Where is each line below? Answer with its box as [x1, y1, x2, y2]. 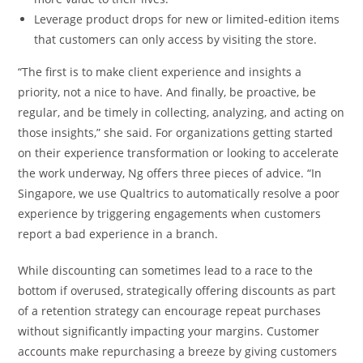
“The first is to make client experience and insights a [18, 63, 302, 79]
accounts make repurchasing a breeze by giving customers [18, 343, 338, 359]
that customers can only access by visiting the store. [34, 31, 318, 47]
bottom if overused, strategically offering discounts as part [18, 282, 336, 298]
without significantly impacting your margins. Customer [18, 322, 320, 339]
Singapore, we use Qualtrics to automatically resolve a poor [18, 185, 340, 201]
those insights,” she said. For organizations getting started [18, 124, 334, 140]
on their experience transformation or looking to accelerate [18, 144, 340, 160]
